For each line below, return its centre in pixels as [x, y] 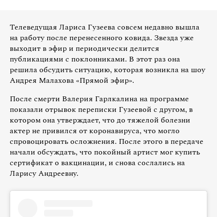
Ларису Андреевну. [44, 173]
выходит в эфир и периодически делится [85, 48]
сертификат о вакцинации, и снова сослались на [97, 163]
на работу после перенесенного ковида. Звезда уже [102, 38]
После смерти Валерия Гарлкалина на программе [99, 99]
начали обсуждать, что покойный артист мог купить [105, 152]
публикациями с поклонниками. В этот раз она [95, 59]
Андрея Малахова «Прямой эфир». [72, 80]
